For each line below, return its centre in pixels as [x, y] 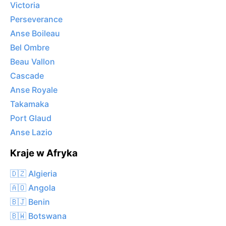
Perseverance [36, 19]
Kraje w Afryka [44, 153]
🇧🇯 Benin [30, 202]
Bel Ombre [30, 48]
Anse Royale [34, 90]
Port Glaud [31, 118]
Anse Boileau [35, 34]
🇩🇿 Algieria [34, 173]
